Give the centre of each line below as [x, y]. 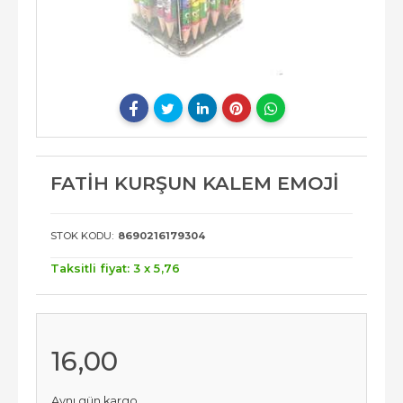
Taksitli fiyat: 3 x [102, 269]
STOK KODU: [82, 236]
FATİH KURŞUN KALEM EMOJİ [195, 184]
